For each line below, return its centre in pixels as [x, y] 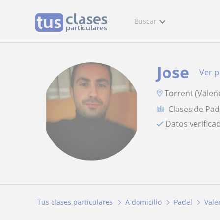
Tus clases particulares [75, 202]
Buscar [145, 21]
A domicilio [143, 202]
